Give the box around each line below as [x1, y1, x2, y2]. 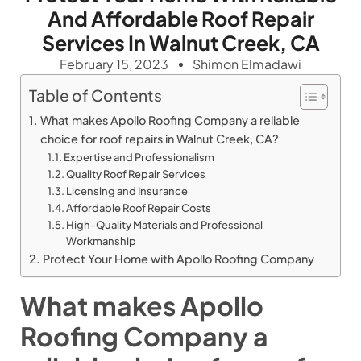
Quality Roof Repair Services [66, 168, 206, 181]
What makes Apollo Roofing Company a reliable [39, 113, 300, 128]
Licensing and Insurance [66, 185, 189, 198]
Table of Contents [29, 85, 162, 106]
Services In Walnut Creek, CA [41, 30, 320, 56]
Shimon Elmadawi [193, 56, 301, 73]
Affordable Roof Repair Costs [66, 201, 212, 215]
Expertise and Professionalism [64, 151, 215, 164]
